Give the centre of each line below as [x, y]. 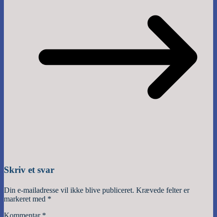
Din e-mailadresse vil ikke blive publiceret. [69, 190]
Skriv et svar [29, 170]
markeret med [26, 199]
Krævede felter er [163, 190]
